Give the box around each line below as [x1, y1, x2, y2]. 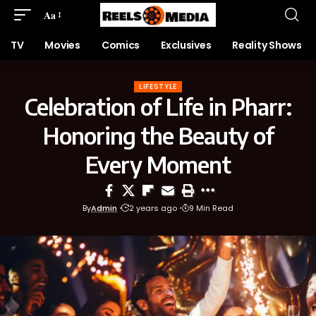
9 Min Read [189, 202, 233, 214]
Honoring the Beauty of [42, 121, 274, 150]
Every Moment [85, 150, 231, 178]
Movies [44, 38, 80, 52]
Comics [101, 38, 140, 52]
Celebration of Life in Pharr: [25, 92, 291, 121]
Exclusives [161, 38, 212, 52]
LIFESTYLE [138, 81, 178, 92]
